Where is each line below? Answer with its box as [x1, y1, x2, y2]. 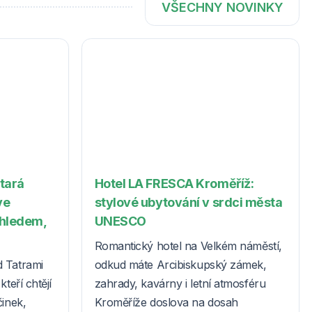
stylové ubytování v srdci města [94, 194, 283, 210]
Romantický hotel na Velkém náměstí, [94, 238, 282, 253]
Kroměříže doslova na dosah [94, 295, 238, 309]
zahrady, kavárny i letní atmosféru [94, 276, 266, 290]
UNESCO [94, 213, 146, 228]
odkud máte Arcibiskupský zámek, [94, 257, 267, 272]
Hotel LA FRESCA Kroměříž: [94, 175, 254, 191]
